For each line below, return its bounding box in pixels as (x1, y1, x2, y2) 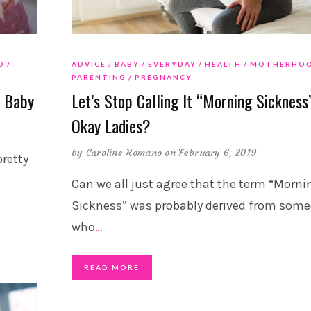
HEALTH (204, 59, 242, 68)
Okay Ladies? (71, 112, 151, 138)
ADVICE (71, 59, 106, 68)
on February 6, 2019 (165, 146, 258, 159)
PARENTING (71, 72, 126, 81)
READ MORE (83, 262, 140, 271)
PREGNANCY (134, 72, 192, 81)
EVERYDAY (147, 59, 196, 68)
